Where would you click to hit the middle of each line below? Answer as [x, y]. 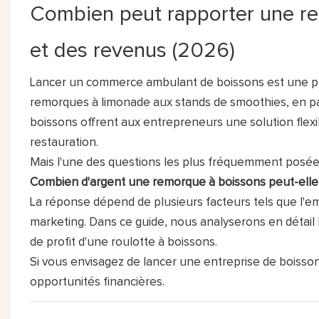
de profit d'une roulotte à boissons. [123, 242]
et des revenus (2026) [132, 50]
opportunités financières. [97, 282]
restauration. [64, 142]
